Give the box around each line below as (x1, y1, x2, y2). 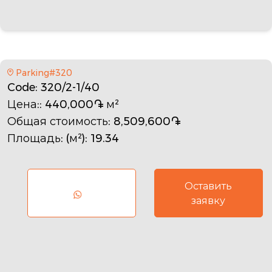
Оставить (185, 178, 233, 193)
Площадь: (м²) (7, 130, 85, 146)
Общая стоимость (7, 113, 108, 129)
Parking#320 (15, 66, 72, 79)
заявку (191, 193, 226, 208)
